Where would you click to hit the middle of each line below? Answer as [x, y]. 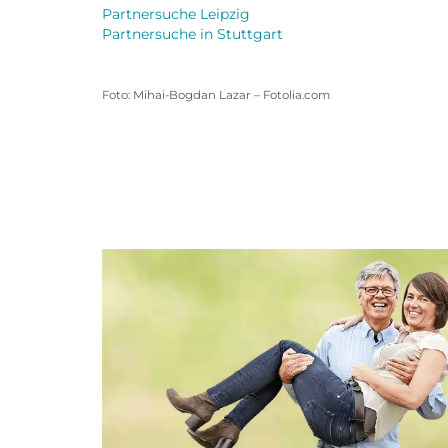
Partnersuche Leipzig [176, 14]
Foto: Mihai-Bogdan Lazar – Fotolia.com [216, 95]
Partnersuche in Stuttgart [192, 34]
